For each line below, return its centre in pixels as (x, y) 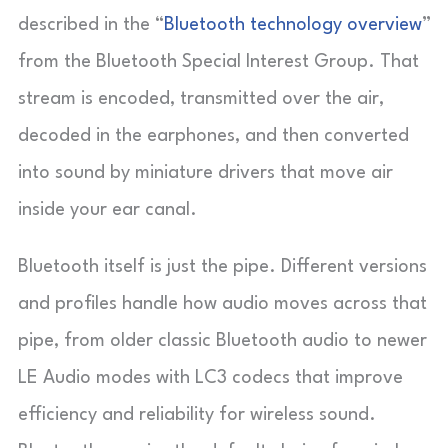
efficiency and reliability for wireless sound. (197, 415)
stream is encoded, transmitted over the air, (201, 99)
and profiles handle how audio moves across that (222, 304)
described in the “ (91, 25)
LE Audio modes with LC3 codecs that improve (210, 378)
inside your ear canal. (107, 210)
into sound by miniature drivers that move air (205, 173)
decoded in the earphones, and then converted (213, 136)
